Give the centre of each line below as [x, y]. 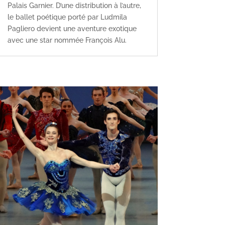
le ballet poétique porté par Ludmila [67, 17]
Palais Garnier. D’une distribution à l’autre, [74, 6]
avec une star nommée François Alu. [67, 40]
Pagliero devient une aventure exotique [72, 29]
